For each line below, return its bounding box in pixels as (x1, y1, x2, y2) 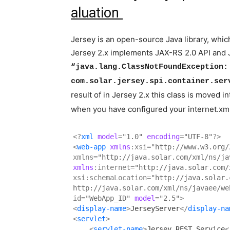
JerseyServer (130, 204, 180, 213)
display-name (77, 204, 126, 213)
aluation (71, 5, 123, 22)
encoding (143, 132, 180, 141)
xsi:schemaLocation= (73, 174, 151, 182)
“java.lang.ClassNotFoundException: (71, 63, 228, 72)
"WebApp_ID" (85, 194, 130, 203)
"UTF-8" (184, 132, 213, 141)
